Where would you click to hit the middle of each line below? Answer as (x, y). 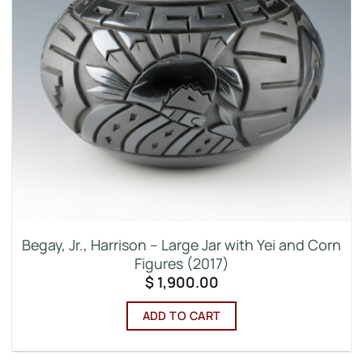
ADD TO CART (181, 315)
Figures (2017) (181, 263)
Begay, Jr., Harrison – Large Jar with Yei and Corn (181, 244)
